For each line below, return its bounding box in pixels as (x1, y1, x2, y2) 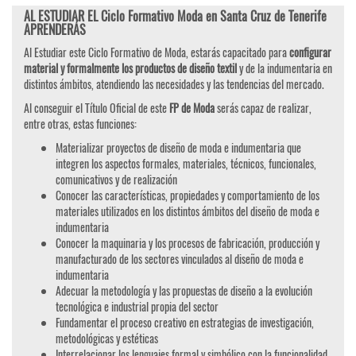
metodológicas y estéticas (56, 330, 158, 347)
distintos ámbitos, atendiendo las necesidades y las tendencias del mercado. (24, 75, 324, 93)
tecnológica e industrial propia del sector (56, 298, 219, 315)
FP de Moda (167, 99, 215, 117)
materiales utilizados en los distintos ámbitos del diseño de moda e (56, 203, 319, 220)
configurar (289, 44, 331, 61)
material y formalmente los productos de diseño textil (24, 60, 239, 77)
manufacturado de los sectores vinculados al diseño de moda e (56, 250, 304, 268)
